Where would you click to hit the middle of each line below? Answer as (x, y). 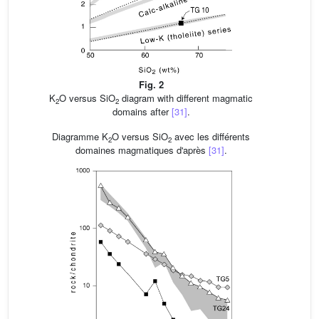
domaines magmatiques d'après (142, 150)
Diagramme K (80, 137)
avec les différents (211, 137)
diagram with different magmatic (186, 98)
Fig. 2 (151, 85)
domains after (142, 112)
